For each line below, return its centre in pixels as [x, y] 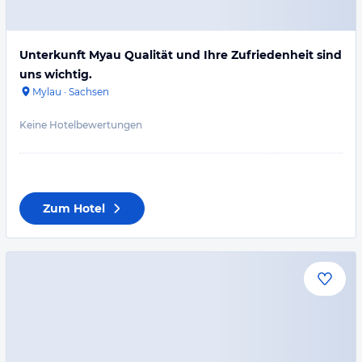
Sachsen [89, 92]
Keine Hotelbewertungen [81, 125]
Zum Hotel [74, 208]
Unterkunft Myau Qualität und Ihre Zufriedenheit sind [181, 55]
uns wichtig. [56, 74]
